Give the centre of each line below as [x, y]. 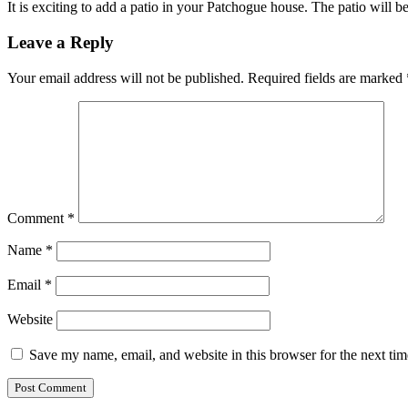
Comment [37, 218]
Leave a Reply [61, 43]
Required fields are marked [327, 77]
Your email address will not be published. [126, 77]
